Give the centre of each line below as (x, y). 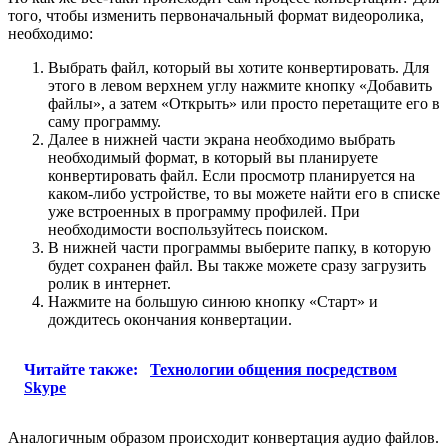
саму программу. (104, 122)
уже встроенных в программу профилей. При (204, 212)
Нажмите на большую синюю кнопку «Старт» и (213, 302)
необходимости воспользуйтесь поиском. (188, 230)
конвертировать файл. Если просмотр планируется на (231, 176)
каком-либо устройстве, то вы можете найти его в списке (244, 194)
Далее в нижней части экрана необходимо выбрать (221, 140)
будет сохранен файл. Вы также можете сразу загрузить (237, 266)
